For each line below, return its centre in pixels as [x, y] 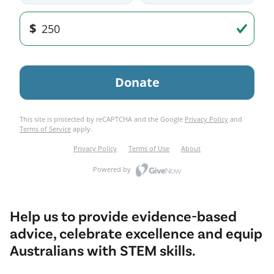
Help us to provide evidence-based [123, 216]
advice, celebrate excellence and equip [136, 233]
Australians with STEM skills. [103, 250]
